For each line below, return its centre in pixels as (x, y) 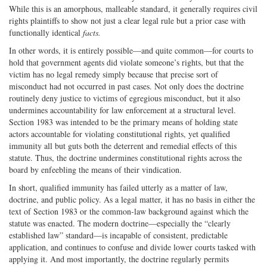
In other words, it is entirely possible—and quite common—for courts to (131, 50)
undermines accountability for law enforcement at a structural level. (122, 110)
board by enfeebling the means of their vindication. (95, 169)
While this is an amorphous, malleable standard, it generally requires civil (133, 8)
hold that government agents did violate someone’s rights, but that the (126, 62)
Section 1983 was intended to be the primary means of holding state (123, 122)
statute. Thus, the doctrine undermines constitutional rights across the (125, 157)
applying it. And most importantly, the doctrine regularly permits (119, 259)
